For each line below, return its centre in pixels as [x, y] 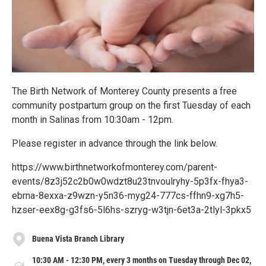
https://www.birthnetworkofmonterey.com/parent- [115, 167]
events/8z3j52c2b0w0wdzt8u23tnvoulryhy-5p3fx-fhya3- [130, 181]
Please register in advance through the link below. [115, 143]
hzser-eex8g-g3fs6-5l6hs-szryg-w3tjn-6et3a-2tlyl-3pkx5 [132, 210]
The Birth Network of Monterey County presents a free [124, 91]
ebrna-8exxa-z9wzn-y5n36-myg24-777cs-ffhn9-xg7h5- [128, 195]
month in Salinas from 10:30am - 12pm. [93, 119]
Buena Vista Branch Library [78, 239]
